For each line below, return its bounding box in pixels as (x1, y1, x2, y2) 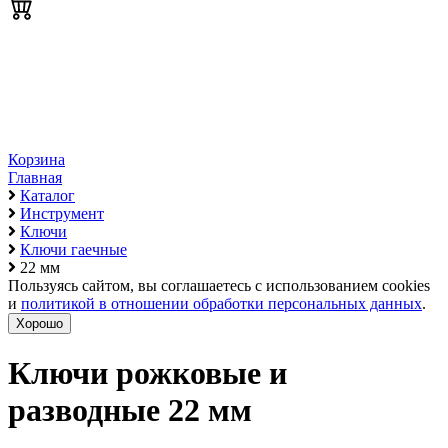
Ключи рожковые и (8, 355, 287, 392)
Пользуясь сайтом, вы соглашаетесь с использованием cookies (8, 277, 430, 294)
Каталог (20, 187, 75, 204)
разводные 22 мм (8, 392, 252, 429)
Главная (8, 169, 62, 186)
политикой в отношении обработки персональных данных (21, 295, 422, 312)
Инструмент (20, 205, 104, 222)
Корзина (8, 151, 65, 168)
